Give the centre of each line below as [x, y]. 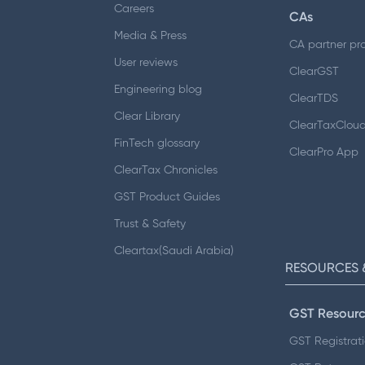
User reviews [146, 62]
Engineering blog [158, 89]
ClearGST [314, 71]
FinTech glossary [157, 143]
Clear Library [147, 116]
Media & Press [150, 35]
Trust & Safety [150, 224]
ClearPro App [323, 152]
